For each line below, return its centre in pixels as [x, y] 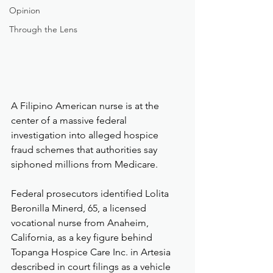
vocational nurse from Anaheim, [81, 223]
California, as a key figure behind [83, 238]
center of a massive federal [70, 121]
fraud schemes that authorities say [85, 150]
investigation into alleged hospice [86, 135]
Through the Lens [43, 29]
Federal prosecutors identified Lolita [91, 194]
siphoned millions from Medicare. [84, 165]
